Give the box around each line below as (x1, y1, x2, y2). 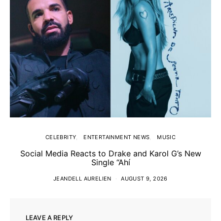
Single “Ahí (91, 157, 130, 167)
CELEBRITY (45, 134, 76, 141)
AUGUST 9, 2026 (121, 175, 168, 182)
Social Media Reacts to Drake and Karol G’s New (20, 148, 201, 158)
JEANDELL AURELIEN (53, 175, 111, 182)
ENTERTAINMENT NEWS (83, 134, 150, 141)
